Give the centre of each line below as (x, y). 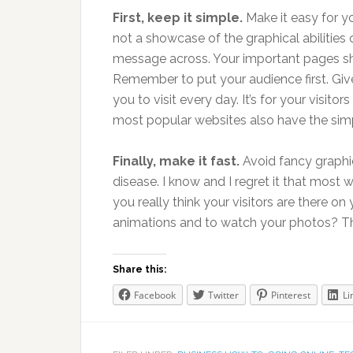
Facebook (155, 295)
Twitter (223, 295)
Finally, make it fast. (176, 161)
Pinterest (291, 295)
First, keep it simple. (178, 18)
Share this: (139, 269)
